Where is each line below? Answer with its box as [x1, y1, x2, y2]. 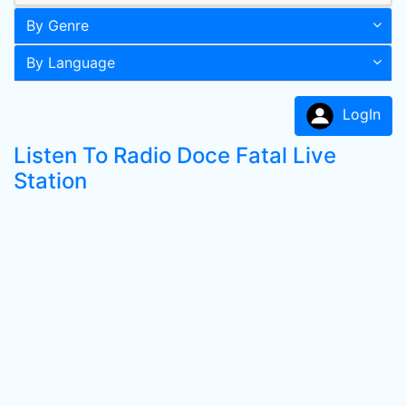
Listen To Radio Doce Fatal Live [14, 142, 336, 169]
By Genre [26, 16, 89, 34]
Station [14, 168, 87, 194]
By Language [26, 53, 115, 72]
